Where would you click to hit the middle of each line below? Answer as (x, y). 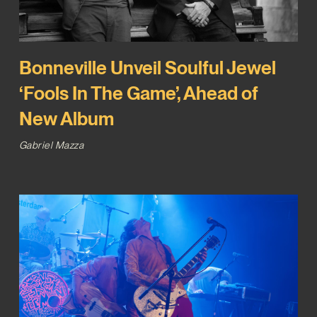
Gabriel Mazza (51, 145)
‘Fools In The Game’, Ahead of (138, 93)
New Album (66, 119)
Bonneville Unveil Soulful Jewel (147, 68)
